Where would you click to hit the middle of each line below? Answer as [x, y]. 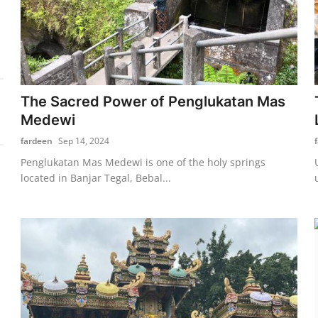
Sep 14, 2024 [84, 141]
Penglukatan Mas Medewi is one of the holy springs [143, 162]
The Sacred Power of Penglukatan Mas [153, 101]
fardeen [37, 141]
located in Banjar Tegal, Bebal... [96, 177]
